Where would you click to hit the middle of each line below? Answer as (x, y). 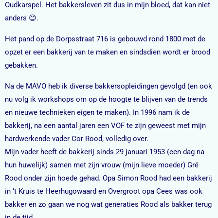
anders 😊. (22, 18)
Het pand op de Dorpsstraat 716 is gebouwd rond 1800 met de (105, 39)
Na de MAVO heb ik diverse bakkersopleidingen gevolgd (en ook (109, 86)
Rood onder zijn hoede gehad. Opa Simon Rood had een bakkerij (109, 178)
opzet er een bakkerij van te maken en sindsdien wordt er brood (108, 52)
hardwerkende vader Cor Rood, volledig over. (77, 138)
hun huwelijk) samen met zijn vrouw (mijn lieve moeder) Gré (102, 165)
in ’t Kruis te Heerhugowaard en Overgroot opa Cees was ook (104, 191)
